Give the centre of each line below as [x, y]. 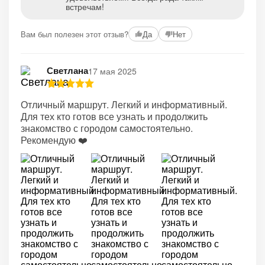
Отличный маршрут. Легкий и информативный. [124, 104]
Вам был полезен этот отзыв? [75, 34]
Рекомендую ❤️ [54, 140]
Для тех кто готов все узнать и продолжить [114, 116]
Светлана [67, 70]
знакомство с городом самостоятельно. [107, 128]
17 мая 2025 [112, 71]
